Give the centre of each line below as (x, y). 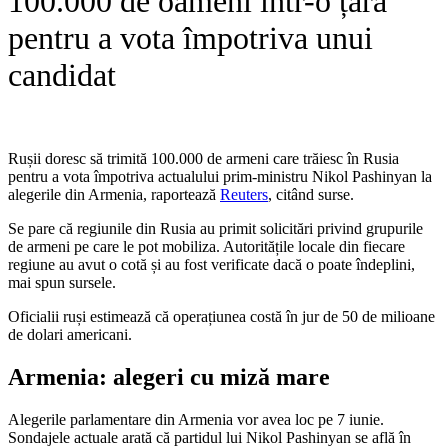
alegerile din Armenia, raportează (114, 194)
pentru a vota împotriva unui (190, 38)
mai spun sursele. (62, 282)
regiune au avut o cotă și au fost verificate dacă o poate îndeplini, (211, 264)
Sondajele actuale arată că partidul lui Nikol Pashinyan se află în (209, 437)
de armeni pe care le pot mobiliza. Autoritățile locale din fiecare (206, 246)
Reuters (244, 194)
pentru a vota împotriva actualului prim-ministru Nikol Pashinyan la (220, 176)
